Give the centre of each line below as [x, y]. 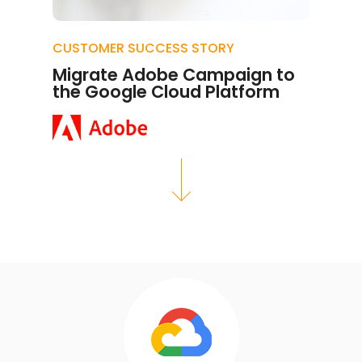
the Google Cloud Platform [166, 92]
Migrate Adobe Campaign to [174, 75]
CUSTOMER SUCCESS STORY [143, 48]
